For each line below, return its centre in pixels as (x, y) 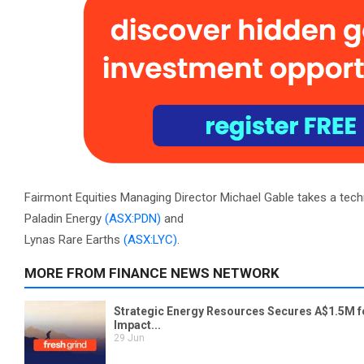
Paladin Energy (65, 219)
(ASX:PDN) (133, 219)
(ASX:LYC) (150, 240)
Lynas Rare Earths (74, 240)
